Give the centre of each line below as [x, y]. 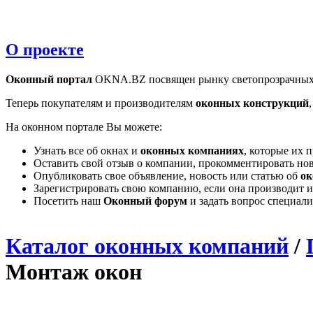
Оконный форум [145, 201]
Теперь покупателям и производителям [101, 103]
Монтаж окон [74, 271]
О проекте [45, 49]
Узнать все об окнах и [87, 150]
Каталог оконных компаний [147, 246]
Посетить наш [68, 201]
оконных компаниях [192, 150]
